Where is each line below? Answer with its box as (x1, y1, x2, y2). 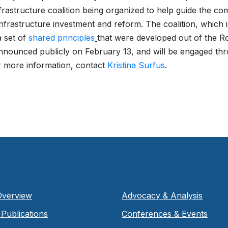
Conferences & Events (121, 208, 208, 219)
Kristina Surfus (107, 60, 165, 71)
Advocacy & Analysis (121, 190, 203, 201)
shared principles (28, 33, 95, 43)
